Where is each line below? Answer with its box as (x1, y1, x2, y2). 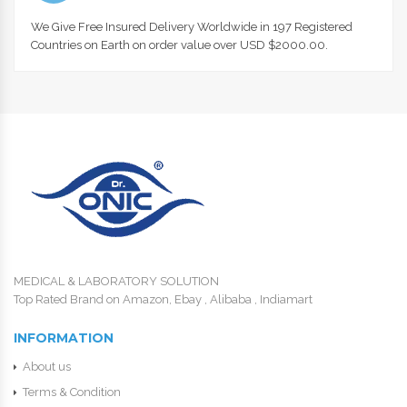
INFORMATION (14, 330, 114, 347)
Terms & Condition (23, 385, 121, 400)
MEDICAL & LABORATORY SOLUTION (14, 274, 219, 289)
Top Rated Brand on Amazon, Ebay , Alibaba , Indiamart (14, 293, 313, 307)
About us (23, 360, 71, 374)
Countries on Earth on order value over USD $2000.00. (31, 38, 328, 53)
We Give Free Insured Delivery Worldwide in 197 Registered (31, 20, 352, 35)
